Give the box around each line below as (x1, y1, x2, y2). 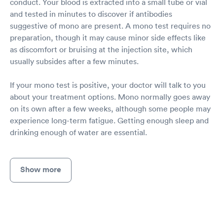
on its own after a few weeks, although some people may (10, 104, 211, 114)
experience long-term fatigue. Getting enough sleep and (10, 115, 209, 126)
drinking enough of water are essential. (10, 127, 147, 138)
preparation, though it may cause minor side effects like (10, 33, 206, 43)
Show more (20, 164, 61, 175)
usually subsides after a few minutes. (10, 56, 139, 67)
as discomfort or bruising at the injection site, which (10, 44, 192, 55)
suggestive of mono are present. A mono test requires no (10, 21, 211, 31)
